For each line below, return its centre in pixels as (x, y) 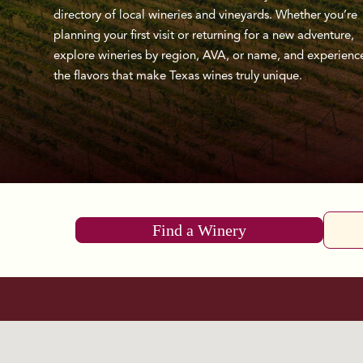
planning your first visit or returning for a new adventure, (204, 36)
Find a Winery (199, 231)
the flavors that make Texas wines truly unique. (178, 77)
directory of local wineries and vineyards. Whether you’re (205, 16)
